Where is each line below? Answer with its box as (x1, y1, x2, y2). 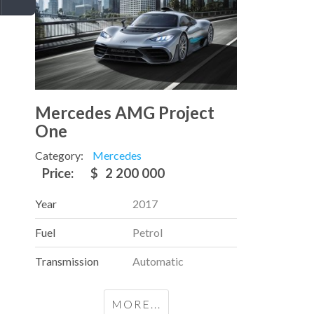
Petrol (132, 226, 163, 240)
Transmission (35, 254, 99, 268)
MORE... (111, 297, 161, 311)
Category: (35, 149, 86, 163)
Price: (42, 165, 76, 182)
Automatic (132, 254, 184, 268)
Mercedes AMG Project (35, 102, 214, 123)
